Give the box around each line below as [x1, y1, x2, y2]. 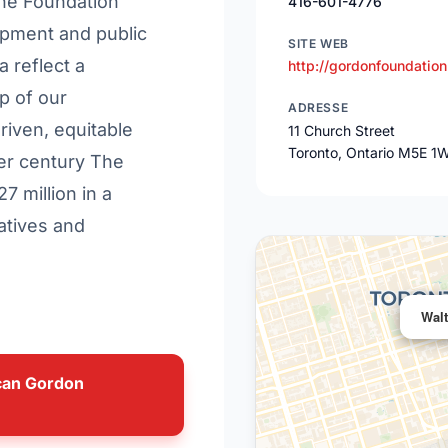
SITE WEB [288, 36, 349, 51]
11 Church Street [288, 122, 395, 139]
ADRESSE [288, 100, 349, 115]
